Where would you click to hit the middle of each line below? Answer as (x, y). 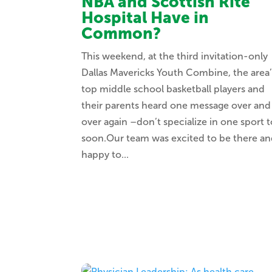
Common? (121, 34)
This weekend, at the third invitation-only (175, 56)
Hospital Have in (145, 18)
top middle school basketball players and (173, 89)
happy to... (105, 155)
